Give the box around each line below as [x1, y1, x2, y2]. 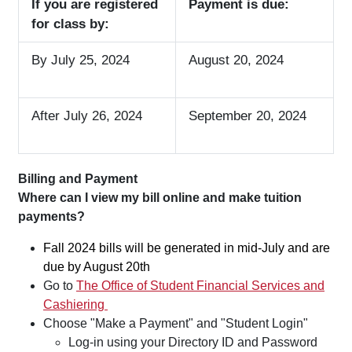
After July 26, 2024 [31, 108, 142, 124]
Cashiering [43, 298, 108, 312]
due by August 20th [43, 260, 150, 274]
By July [31, 53, 79, 68]
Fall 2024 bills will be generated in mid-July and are [43, 241, 330, 255]
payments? [18, 210, 85, 224]
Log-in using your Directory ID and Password [68, 335, 317, 350]
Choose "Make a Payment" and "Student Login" [43, 317, 308, 331]
